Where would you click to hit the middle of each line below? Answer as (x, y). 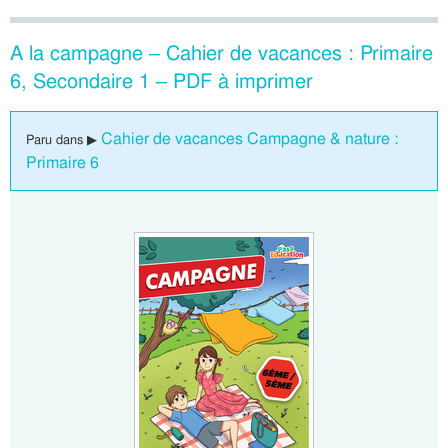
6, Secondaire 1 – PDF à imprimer (161, 81)
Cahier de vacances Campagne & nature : (249, 138)
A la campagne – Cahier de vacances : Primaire (221, 53)
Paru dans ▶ (63, 139)
